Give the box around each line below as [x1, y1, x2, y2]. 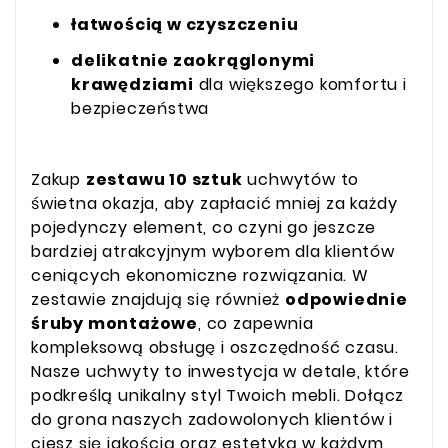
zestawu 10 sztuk [85, 167, 243, 191]
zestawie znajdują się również [31, 287, 286, 311]
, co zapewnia [198, 311, 314, 335]
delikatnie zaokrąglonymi [71, 48, 316, 72]
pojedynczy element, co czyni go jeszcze [31, 215, 377, 239]
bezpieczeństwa [71, 96, 210, 120]
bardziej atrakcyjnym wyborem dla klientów [31, 239, 395, 263]
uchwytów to [242, 167, 360, 191]
